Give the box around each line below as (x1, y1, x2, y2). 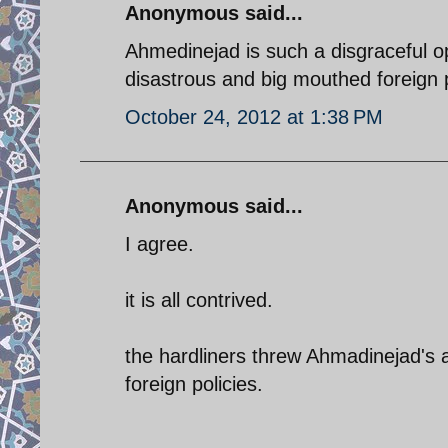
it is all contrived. (125, 288, 273, 311)
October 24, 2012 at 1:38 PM (125, 105, 383, 128)
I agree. (125, 232, 194, 255)
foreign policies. (125, 372, 263, 395)
